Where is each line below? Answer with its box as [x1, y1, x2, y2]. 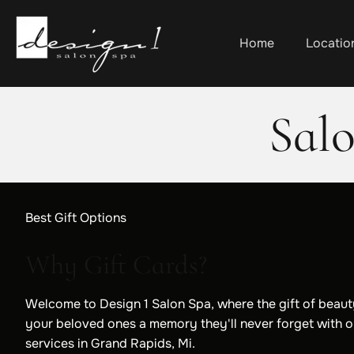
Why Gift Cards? [25, 248, 207, 282]
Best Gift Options [25, 209, 126, 226]
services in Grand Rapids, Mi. [25, 335, 195, 352]
